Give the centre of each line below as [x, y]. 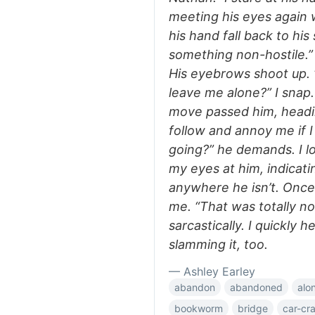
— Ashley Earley [212, 271]
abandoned [256, 287]
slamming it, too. [218, 244]
